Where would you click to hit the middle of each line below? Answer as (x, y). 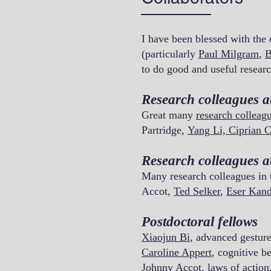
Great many (169, 115)
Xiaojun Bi (166, 237)
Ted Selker (197, 191)
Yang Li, (208, 130)
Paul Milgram (229, 54)
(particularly (170, 54)
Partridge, (165, 130)
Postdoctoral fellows (200, 222)
